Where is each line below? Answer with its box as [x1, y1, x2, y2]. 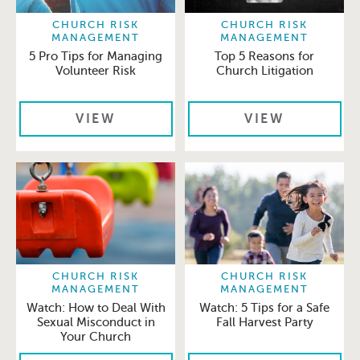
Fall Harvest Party [215, 315, 313, 329]
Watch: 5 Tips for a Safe [199, 301, 329, 314]
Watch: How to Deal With [26, 301, 166, 314]
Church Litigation [215, 63, 313, 77]
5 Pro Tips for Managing [29, 49, 162, 63]
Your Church [60, 329, 131, 343]
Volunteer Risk [55, 63, 136, 77]
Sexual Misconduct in [36, 315, 155, 329]
